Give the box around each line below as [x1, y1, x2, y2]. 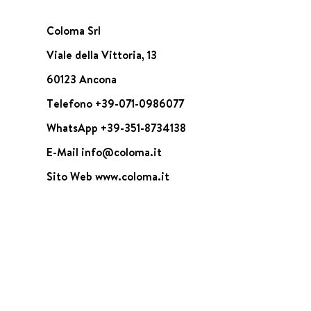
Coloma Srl [47, 23, 101, 39]
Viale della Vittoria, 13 [47, 47, 158, 63]
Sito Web [47, 169, 96, 185]
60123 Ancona [47, 72, 117, 87]
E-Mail [47, 144, 82, 160]
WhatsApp [47, 120, 101, 136]
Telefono [47, 96, 96, 112]
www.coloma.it [95, 169, 170, 185]
